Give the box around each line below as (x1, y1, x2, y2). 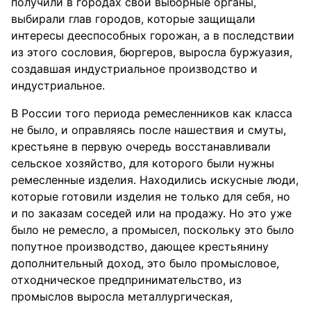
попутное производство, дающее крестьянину (11, 239, 269, 253)
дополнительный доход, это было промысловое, (11, 256, 279, 270)
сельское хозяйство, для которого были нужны (11, 156, 274, 170)
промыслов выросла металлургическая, (11, 289, 233, 303)
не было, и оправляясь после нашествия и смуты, (11, 123, 286, 137)
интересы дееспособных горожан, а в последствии (11, 28, 294, 42)
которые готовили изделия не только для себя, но (11, 190, 290, 203)
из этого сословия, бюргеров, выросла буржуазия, (11, 45, 292, 59)
